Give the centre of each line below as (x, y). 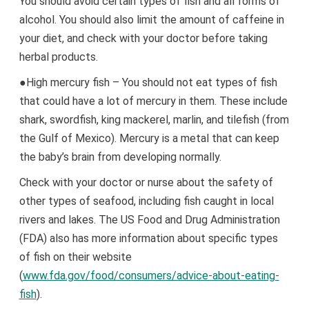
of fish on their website (75, 257)
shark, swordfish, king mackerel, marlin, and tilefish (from (154, 120)
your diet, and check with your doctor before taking (143, 38)
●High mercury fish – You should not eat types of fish (148, 82)
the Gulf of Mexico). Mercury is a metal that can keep (149, 138)
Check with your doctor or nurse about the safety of (146, 182)
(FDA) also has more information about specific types (148, 238)
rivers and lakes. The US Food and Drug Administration (149, 220)
